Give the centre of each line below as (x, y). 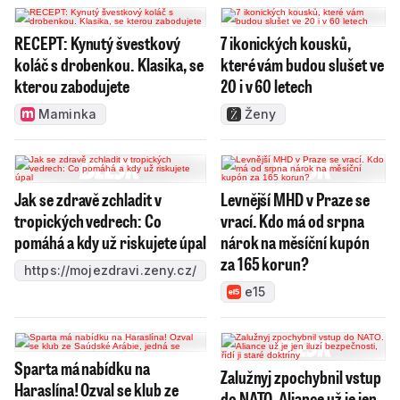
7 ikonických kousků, (285, 42)
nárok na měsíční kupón (295, 242)
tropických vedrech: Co (88, 220)
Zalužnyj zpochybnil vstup (300, 376)
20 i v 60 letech (266, 85)
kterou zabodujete (72, 85)
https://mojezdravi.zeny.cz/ (110, 270)
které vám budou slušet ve (302, 64)
